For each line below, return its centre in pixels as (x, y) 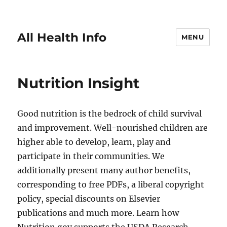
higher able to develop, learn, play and (94, 142)
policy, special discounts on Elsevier (89, 199)
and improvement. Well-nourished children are (113, 128)
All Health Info (62, 37)
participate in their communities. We (91, 156)
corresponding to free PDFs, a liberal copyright (111, 184)
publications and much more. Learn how (98, 213)
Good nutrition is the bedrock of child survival (110, 113)
